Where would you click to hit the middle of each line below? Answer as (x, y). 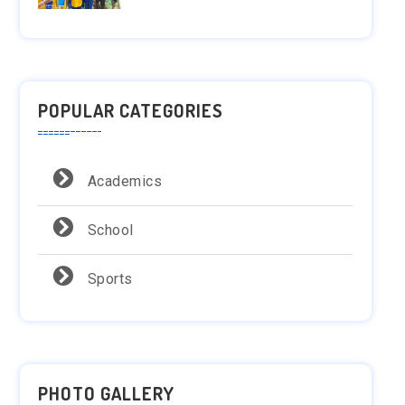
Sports (108, 279)
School (109, 231)
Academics (123, 182)
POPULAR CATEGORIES (131, 111)
